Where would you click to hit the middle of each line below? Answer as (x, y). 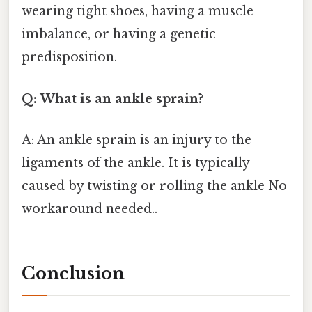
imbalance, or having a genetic (119, 34)
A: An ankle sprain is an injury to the (136, 140)
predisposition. (69, 57)
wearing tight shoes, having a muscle (138, 11)
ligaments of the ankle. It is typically (135, 163)
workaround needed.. (89, 209)
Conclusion (73, 273)
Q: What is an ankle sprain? (112, 99)
